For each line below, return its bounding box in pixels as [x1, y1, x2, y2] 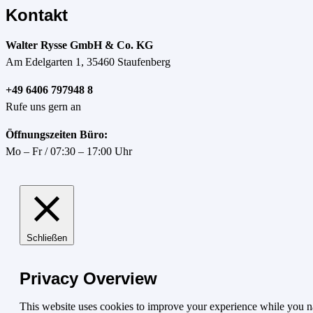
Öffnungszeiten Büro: [6, 129, 108, 141]
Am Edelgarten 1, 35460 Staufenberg [6, 56, 170, 68]
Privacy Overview [20, 269, 157, 289]
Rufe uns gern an [6, 101, 81, 113]
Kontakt [6, 6, 68, 25]
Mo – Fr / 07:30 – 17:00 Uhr [6, 145, 132, 158]
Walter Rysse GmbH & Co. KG [6, 39, 153, 52]
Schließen [27, 233, 67, 244]
